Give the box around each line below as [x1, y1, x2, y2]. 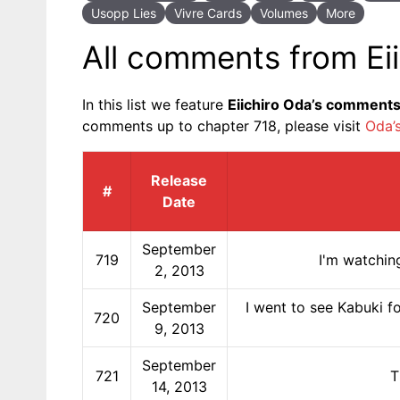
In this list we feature [82, 95, 228, 113]
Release [151, 171, 207, 189]
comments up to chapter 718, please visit [82, 116, 365, 135]
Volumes [260, 4, 308, 21]
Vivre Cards [174, 4, 242, 21]
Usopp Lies [91, 4, 156, 21]
